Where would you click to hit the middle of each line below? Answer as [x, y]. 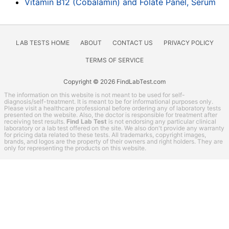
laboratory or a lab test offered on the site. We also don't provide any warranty [114, 128]
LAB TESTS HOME [42, 43]
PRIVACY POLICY [188, 43]
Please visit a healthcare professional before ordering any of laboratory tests [112, 108]
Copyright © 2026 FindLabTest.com [114, 82]
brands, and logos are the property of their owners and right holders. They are [113, 142]
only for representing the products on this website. [75, 148]
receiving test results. [35, 122]
